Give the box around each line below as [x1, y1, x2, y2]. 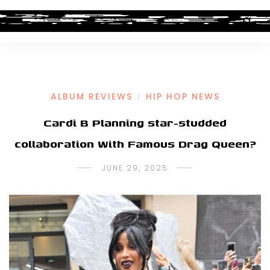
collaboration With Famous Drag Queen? [14, 136, 256, 152]
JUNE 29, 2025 [102, 163, 168, 173]
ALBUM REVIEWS [50, 90, 133, 102]
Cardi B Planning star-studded [43, 115, 227, 131]
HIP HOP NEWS [145, 90, 220, 102]
